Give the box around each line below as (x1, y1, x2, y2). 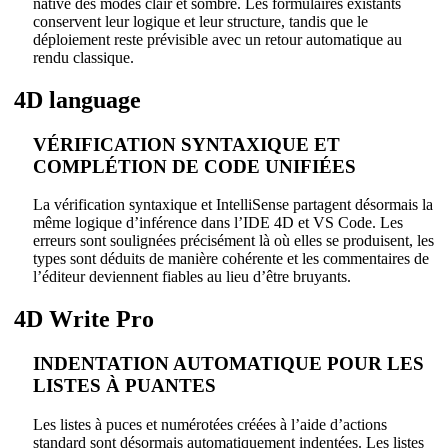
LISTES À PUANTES (33, 375, 216, 397)
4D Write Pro (8, 306, 154, 333)
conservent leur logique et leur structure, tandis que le (33, 12, 368, 30)
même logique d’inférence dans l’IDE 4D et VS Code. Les (33, 214, 403, 232)
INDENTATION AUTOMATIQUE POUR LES (33, 353, 424, 375)
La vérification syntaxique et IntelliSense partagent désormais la (33, 196, 433, 214)
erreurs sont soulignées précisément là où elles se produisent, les (33, 232, 434, 250)
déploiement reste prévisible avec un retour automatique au (33, 30, 402, 48)
